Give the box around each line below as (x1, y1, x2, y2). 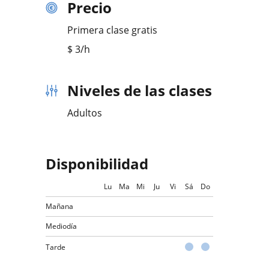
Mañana (46, 201, 73, 211)
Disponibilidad (46, 154, 148, 174)
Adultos (67, 106, 102, 119)
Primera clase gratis (67, 23, 157, 37)
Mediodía (46, 221, 77, 231)
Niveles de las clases (67, 80, 212, 100)
